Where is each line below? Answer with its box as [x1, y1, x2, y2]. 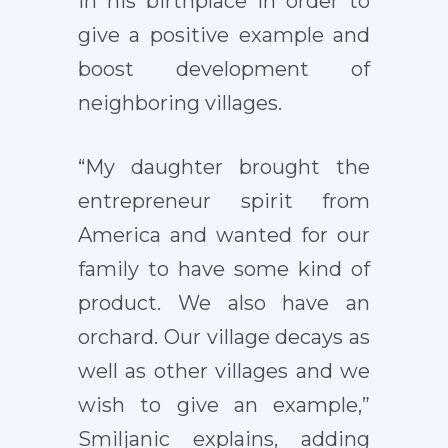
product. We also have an [77, 291, 371, 316]
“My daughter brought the [77, 155, 371, 180]
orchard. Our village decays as [77, 325, 371, 350]
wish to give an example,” [77, 393, 371, 418]
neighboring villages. [77, 91, 282, 116]
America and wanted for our [77, 223, 371, 248]
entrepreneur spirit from [77, 189, 371, 214]
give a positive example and [77, 23, 371, 48]
